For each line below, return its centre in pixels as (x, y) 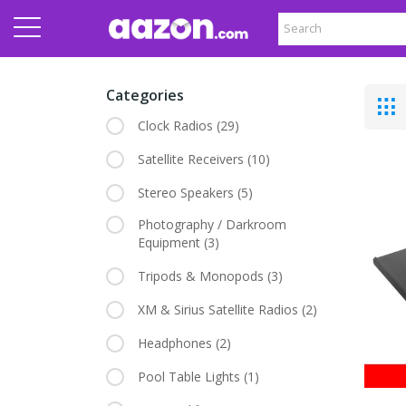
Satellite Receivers (193, 159)
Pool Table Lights (191, 377)
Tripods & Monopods (203, 276)
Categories (145, 96)
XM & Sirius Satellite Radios (220, 310)
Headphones (177, 343)
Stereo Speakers (188, 193)
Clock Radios (177, 126)
